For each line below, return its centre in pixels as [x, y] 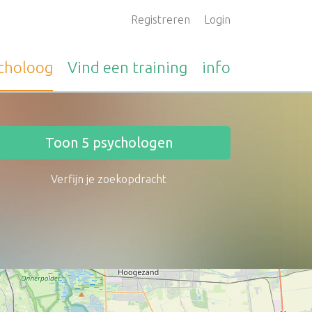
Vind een [100, 67]
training [160, 67]
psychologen [131, 142]
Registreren [161, 19]
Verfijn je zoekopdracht [109, 179]
